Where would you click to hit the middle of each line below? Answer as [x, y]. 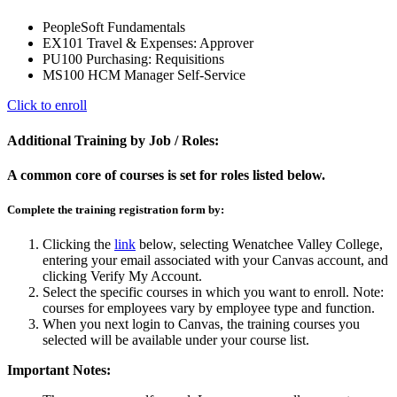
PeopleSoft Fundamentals [114, 27]
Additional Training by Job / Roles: [113, 140]
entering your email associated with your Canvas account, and [215, 261]
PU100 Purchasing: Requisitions [133, 59]
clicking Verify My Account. [122, 276]
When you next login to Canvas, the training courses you [201, 324]
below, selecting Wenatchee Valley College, [261, 245]
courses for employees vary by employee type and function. [209, 308]
